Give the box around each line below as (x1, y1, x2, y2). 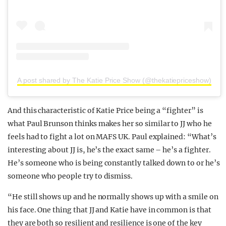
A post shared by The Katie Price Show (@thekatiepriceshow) (17, 76, 211, 85)
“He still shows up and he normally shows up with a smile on (8, 192, 218, 202)
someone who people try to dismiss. (8, 172, 133, 181)
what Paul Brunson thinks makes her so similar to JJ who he (8, 119, 212, 129)
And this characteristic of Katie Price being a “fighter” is (8, 106, 203, 116)
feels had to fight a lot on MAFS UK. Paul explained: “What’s (8, 132, 216, 142)
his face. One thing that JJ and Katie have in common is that (8, 205, 211, 215)
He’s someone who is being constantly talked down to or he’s (8, 158, 220, 168)
